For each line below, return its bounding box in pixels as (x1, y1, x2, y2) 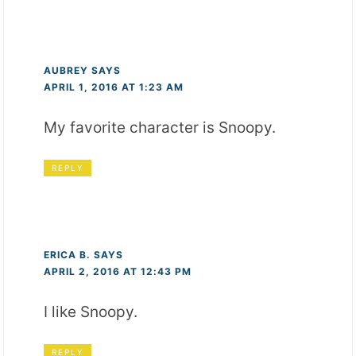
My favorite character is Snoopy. (44, 118, 277, 137)
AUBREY (44, 64, 89, 77)
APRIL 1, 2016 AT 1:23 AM (44, 81, 184, 94)
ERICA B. (44, 249, 91, 261)
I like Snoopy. (44, 303, 138, 322)
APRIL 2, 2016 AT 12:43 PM (44, 265, 192, 278)
